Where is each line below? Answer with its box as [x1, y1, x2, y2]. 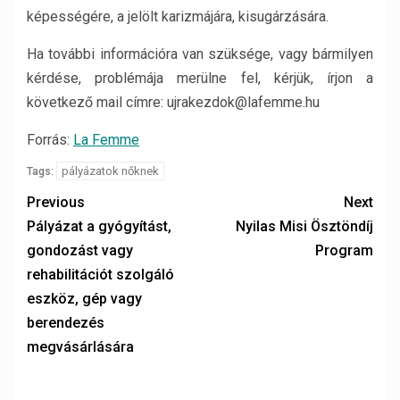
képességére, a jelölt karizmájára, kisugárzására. [27, 8, 329, 25]
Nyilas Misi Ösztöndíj [236, 218, 373, 235]
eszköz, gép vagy [27, 290, 142, 307]
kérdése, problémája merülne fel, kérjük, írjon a [27, 70, 373, 87]
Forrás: [27, 131, 73, 148]
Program [315, 242, 373, 259]
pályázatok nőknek [62, 164, 159, 178]
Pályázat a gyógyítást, [27, 218, 171, 235]
